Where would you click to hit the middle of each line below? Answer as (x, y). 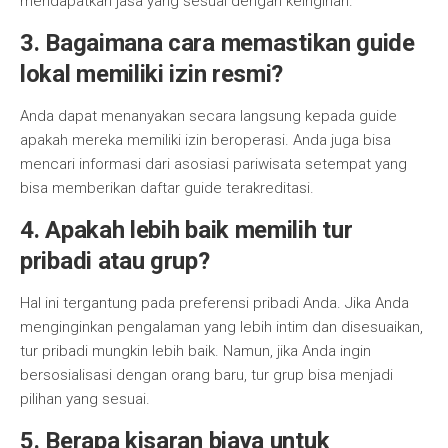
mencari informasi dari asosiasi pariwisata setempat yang (213, 164)
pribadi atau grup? (115, 261)
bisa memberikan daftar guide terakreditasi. (167, 188)
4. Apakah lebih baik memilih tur (186, 230)
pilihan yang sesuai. (85, 399)
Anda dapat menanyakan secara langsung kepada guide (208, 116)
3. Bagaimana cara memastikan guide (217, 43)
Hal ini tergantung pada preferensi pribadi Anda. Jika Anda (214, 303)
